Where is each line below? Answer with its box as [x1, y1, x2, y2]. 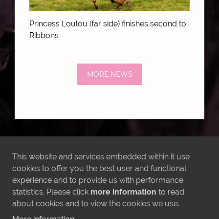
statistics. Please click [12, 187, 90, 197]
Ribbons [29, 30, 59, 40]
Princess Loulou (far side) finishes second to [29, 19, 186, 28]
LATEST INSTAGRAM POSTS [21, 140, 198, 157]
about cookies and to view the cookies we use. [12, 199, 179, 208]
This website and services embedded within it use [12, 152, 190, 161]
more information [90, 187, 156, 197]
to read [156, 187, 184, 197]
